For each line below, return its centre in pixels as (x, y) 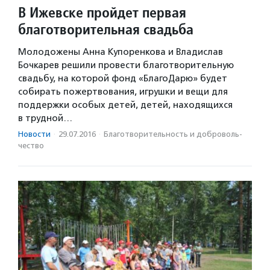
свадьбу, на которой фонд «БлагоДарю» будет (123, 78)
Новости (34, 134)
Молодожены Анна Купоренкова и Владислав (121, 52)
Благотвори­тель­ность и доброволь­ (173, 134)
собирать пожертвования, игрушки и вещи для (123, 91)
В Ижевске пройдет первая (102, 12)
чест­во (31, 145)
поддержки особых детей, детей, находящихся (125, 105)
